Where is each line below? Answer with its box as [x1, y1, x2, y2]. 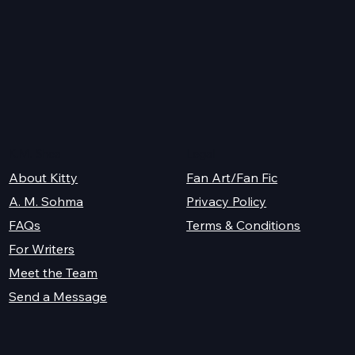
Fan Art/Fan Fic [186, 169, 278, 185]
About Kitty [9, 169, 78, 185]
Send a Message [9, 288, 108, 305]
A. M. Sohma [9, 193, 84, 209]
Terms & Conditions [186, 216, 301, 233]
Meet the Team [9, 264, 98, 281]
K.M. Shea [9, 145, 62, 161]
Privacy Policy [186, 193, 267, 209]
